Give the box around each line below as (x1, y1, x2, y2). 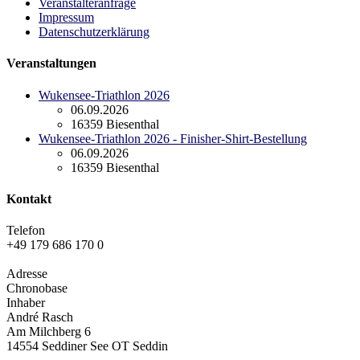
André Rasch (6, 310, 73, 325)
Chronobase (6, 281, 67, 296)
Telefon (6, 223, 45, 238)
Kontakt (6, 191, 51, 206)
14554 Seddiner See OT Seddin (6, 339, 168, 354)
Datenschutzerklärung (39, 25, 149, 39)
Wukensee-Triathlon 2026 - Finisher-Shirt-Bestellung (39, 131, 307, 145)
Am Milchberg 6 (6, 325, 91, 339)
